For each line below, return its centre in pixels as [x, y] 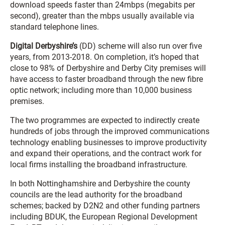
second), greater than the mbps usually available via [102, 16]
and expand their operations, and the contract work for [106, 153]
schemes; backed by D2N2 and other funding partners [105, 206]
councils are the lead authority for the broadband [96, 195]
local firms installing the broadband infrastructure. [99, 164]
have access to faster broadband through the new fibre [106, 79]
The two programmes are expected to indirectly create [105, 120]
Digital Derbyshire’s [44, 46]
